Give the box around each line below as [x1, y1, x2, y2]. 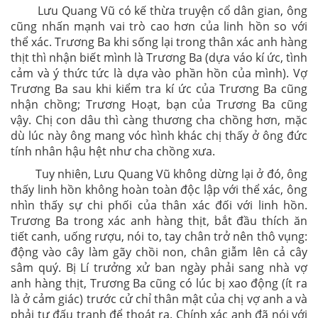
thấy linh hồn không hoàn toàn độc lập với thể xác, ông [11, 182, 307, 197]
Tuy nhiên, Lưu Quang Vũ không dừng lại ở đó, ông [35, 166, 308, 182]
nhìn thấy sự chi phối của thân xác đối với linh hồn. [11, 197, 307, 213]
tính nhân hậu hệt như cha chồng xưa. [11, 143, 215, 159]
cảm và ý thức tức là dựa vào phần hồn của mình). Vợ [11, 65, 307, 81]
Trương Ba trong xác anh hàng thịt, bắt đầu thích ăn [11, 213, 307, 229]
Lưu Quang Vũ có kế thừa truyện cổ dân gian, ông [38, 3, 308, 18]
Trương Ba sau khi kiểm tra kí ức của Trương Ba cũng [11, 81, 307, 97]
